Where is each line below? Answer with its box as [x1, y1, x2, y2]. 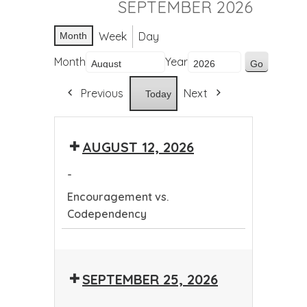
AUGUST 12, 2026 [82, 138, 194, 156]
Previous [81, 86, 123, 100]
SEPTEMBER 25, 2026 [82, 271, 218, 288]
